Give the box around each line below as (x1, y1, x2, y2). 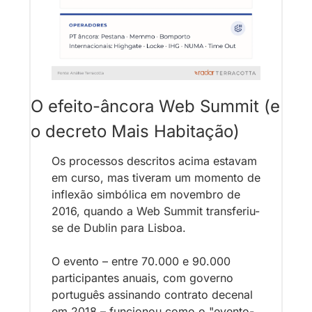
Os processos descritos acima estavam (52, 153, 257, 168)
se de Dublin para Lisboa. (52, 220, 189, 235)
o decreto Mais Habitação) (31, 120, 240, 141)
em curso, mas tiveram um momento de (52, 170, 260, 185)
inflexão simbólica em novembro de (52, 187, 240, 201)
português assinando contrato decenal (52, 287, 253, 302)
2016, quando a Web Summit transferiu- (52, 203, 260, 218)
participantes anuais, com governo (52, 270, 233, 285)
